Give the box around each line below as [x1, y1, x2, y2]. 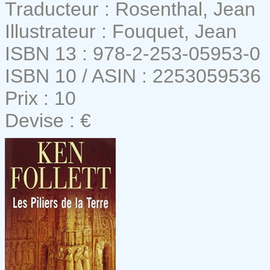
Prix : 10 [5, 87, 76, 109]
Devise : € [5, 109, 91, 131]
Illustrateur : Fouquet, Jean [5, 20, 237, 42]
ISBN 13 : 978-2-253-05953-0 [5, 42, 260, 64]
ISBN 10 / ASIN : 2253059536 [5, 64, 261, 87]
